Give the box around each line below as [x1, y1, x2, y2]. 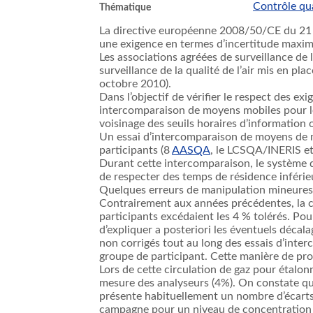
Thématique [99, 2, 151, 13]
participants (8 [99, 145, 172, 156]
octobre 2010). [99, 78, 171, 90]
